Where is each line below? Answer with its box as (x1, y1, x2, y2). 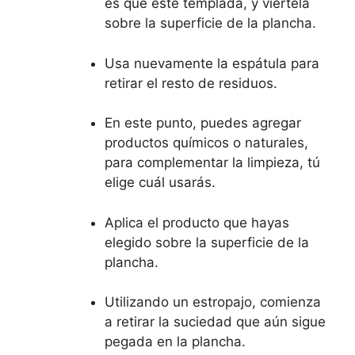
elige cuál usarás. (105, 174, 216, 190)
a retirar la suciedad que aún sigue (105, 314, 326, 330)
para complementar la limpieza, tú (105, 155, 320, 170)
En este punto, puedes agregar (105, 115, 301, 131)
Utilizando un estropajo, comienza (105, 294, 321, 310)
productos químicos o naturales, (105, 135, 308, 151)
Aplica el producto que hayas (105, 214, 289, 231)
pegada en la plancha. (105, 334, 246, 349)
